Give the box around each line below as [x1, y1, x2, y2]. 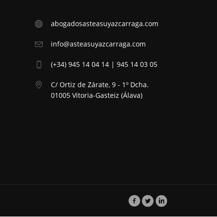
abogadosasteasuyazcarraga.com [51, 19, 159, 29]
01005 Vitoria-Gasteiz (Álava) [51, 91, 143, 100]
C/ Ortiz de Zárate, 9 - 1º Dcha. [51, 80, 149, 90]
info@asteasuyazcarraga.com [51, 39, 146, 49]
